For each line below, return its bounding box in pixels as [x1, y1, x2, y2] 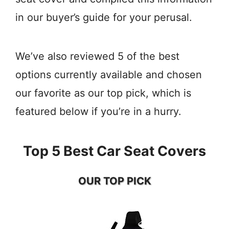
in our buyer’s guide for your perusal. [15, 11, 192, 24]
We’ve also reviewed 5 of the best [15, 50, 179, 62]
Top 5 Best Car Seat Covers [23, 142, 206, 159]
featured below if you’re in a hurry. [15, 105, 181, 118]
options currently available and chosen [15, 68, 202, 81]
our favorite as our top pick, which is [15, 86, 191, 99]
